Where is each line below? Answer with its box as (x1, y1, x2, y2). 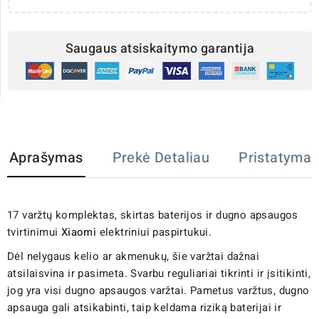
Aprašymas (9, 147, 83, 168)
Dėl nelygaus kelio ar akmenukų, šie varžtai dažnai (7, 248, 259, 264)
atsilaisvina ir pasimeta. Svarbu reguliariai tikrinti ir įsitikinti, (7, 265, 311, 281)
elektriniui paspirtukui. (96, 224, 212, 240)
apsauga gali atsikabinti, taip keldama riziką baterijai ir (7, 299, 282, 315)
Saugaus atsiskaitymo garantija (65, 39, 255, 59)
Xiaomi (61, 224, 97, 240)
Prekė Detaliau (112, 147, 210, 168)
